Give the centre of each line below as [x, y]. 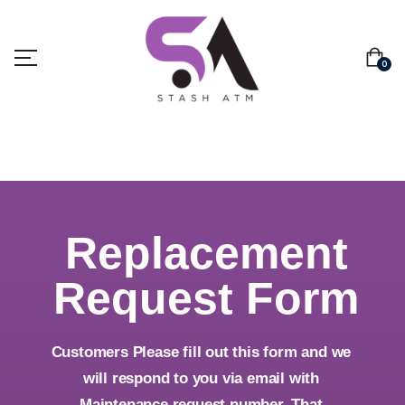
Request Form [206, 298]
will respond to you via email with [201, 378]
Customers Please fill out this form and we [201, 352]
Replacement [206, 253]
